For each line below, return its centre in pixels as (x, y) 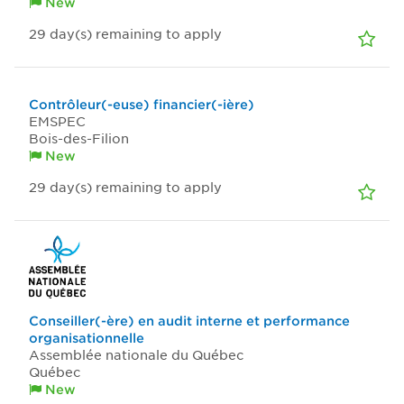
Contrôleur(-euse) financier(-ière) (142, 104)
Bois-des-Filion (79, 138)
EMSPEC (57, 121)
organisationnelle (87, 338)
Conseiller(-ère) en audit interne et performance (189, 321)
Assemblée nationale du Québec (136, 355)
